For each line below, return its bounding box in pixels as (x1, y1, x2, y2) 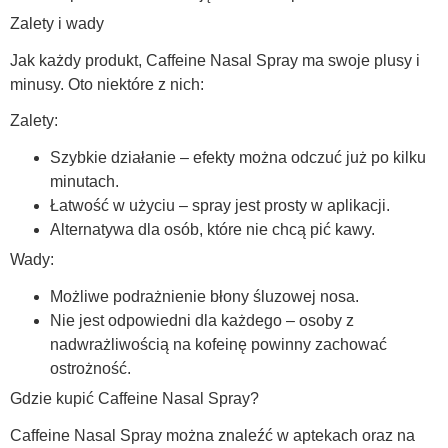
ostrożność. (50, 360, 131, 378)
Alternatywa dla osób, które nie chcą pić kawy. (50, 221, 375, 239)
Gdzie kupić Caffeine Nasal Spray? (10, 390, 259, 408)
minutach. (50, 173, 119, 191)
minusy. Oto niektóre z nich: (10, 75, 204, 93)
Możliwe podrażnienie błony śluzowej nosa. (50, 288, 359, 306)
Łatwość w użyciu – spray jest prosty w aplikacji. (50, 197, 390, 215)
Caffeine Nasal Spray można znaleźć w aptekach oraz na (10, 427, 415, 445)
